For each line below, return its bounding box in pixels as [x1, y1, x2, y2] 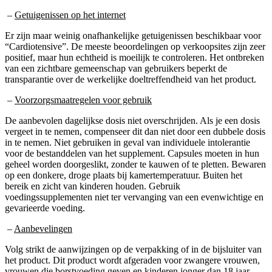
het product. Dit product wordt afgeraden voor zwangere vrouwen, [5, 254, 260, 265]
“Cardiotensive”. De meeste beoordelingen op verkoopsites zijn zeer [5, 41, 265, 52]
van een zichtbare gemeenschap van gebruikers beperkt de [5, 63, 227, 73]
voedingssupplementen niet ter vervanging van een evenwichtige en [5, 191, 263, 202]
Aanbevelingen [14, 223, 72, 234]
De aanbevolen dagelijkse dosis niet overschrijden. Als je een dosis [5, 115, 260, 126]
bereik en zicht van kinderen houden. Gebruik [5, 180, 180, 191]
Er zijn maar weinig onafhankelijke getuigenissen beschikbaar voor [5, 30, 261, 41]
